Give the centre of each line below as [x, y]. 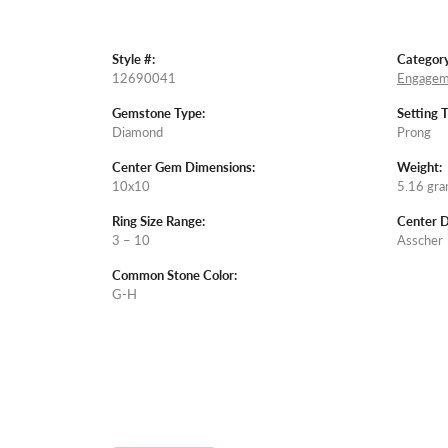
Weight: [419, 167]
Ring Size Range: [158, 221]
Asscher [420, 240]
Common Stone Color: [174, 275]
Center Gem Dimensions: [183, 167]
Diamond [137, 132]
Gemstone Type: [158, 113]
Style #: [133, 59]
